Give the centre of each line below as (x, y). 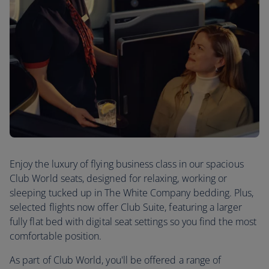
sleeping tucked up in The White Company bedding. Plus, (132, 193)
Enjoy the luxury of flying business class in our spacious (127, 164)
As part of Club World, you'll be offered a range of (116, 260)
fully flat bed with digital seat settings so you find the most (133, 222)
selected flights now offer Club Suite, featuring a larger (126, 207)
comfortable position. (56, 236)
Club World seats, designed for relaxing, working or (119, 178)
